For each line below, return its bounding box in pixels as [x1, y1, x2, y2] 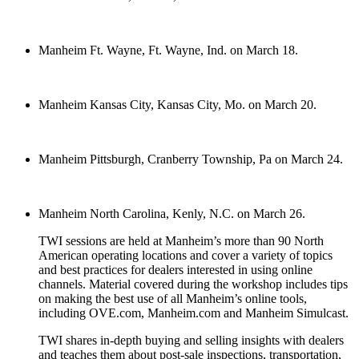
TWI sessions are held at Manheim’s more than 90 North [38, 233, 324, 248]
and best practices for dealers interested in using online [38, 262, 313, 276]
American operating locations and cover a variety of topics [38, 248, 333, 262]
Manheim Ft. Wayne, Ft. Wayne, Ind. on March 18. [38, 42, 298, 57]
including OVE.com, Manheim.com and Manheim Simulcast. [38, 305, 349, 320]
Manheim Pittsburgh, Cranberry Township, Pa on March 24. [38, 151, 343, 166]
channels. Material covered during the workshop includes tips [38, 276, 348, 291]
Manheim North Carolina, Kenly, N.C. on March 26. [38, 206, 305, 220]
